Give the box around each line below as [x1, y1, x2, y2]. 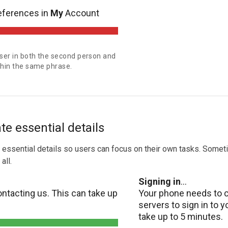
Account [63, 8, 99, 18]
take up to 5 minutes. [138, 211, 223, 222]
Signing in [138, 176, 181, 187]
